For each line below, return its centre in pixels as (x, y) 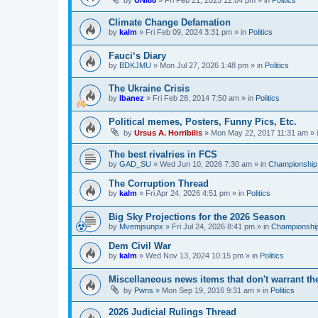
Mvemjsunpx (141, 227)
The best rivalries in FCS (163, 155)
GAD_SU (135, 164)
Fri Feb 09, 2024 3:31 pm (189, 32)
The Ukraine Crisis (149, 89)
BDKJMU (135, 65)
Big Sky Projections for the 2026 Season (197, 217)
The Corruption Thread (159, 184)
